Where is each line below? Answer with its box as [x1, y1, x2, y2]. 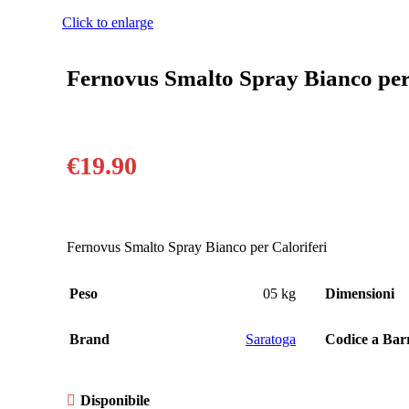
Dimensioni [325, 285, 394, 301]
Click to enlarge [62, 15, 153, 30]
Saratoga [246, 330, 296, 347]
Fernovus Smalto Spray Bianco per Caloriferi [67, 238, 327, 255]
